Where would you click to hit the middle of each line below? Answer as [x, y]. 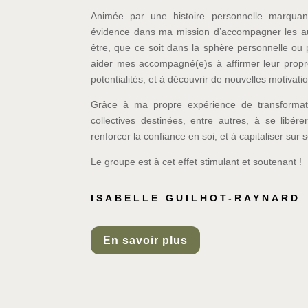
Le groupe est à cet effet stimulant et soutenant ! [196, 162]
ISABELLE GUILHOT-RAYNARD [196, 198]
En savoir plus [145, 241]
